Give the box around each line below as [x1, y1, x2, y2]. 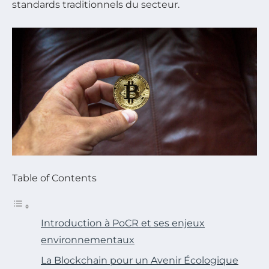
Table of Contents [12, 172, 97, 184]
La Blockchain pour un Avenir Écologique [41, 255, 238, 267]
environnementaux [41, 234, 134, 246]
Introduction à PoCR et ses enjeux [41, 217, 205, 229]
